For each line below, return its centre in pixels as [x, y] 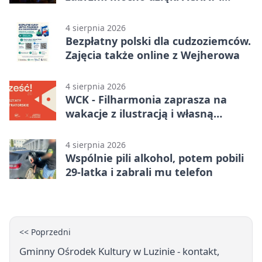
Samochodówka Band [122, 11]
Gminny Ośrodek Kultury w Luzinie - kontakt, [120, 251]
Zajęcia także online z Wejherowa [153, 55]
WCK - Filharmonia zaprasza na [146, 100]
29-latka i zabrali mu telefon [139, 172]
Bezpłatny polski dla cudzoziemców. [158, 41]
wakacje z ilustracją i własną [139, 114]
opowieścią [94, 128]
